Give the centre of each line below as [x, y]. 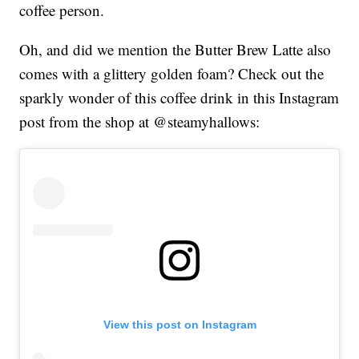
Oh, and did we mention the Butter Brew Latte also [175, 50]
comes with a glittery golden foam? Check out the [172, 74]
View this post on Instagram [179, 325]
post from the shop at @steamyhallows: [140, 122]
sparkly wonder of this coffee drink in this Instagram [179, 98]
